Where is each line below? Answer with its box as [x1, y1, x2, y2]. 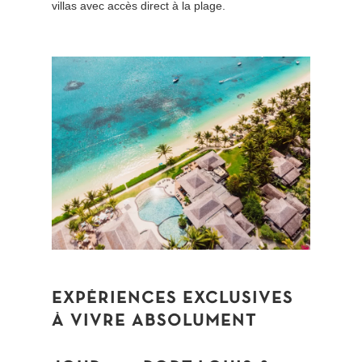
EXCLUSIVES [183, 291, 294, 307]
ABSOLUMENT [132, 314, 258, 330]
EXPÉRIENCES [52, 291, 178, 307]
